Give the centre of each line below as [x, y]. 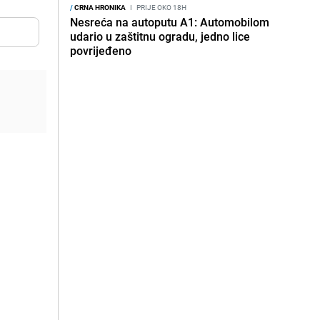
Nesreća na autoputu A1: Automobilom [170, 22]
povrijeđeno [101, 51]
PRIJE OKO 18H [161, 7]
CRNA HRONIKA [99, 7]
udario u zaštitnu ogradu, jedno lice [160, 36]
